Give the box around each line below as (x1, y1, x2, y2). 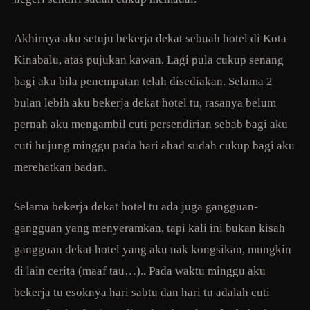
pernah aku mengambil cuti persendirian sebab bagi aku (14, 117, 288, 131)
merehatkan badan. (14, 160, 107, 174)
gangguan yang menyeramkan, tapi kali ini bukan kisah (14, 221, 285, 235)
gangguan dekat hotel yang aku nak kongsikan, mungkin (14, 242, 291, 256)
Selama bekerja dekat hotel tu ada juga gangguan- (14, 199, 258, 213)
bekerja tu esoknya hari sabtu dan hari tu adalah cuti (14, 285, 270, 299)
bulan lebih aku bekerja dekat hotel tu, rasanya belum (14, 95, 276, 109)
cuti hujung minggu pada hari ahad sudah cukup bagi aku (14, 138, 295, 152)
